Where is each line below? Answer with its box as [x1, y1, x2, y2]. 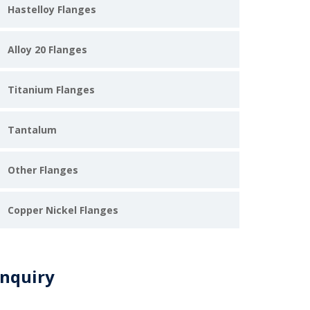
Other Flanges [8, 163, 78, 176]
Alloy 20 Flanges [8, 43, 87, 56]
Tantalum [8, 123, 57, 136]
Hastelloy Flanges [8, 3, 96, 16]
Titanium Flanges [8, 83, 95, 96]
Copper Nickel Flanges [8, 203, 118, 217]
